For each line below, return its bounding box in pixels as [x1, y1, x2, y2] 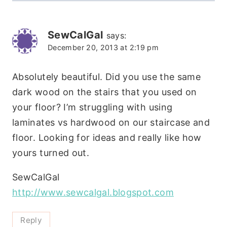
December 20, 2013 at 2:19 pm [48, 43, 159, 52]
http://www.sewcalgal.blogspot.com [12, 186, 174, 198]
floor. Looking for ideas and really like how [12, 132, 202, 143]
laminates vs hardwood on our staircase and [12, 117, 210, 128]
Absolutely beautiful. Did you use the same [12, 71, 201, 82]
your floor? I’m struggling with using [12, 101, 173, 112]
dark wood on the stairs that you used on [12, 86, 197, 97]
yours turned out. [12, 147, 90, 158]
